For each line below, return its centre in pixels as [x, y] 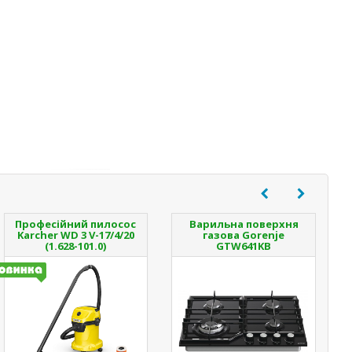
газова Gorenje [244, 235]
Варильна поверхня [244, 224]
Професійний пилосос [76, 224]
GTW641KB [244, 246]
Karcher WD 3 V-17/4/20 [75, 235]
